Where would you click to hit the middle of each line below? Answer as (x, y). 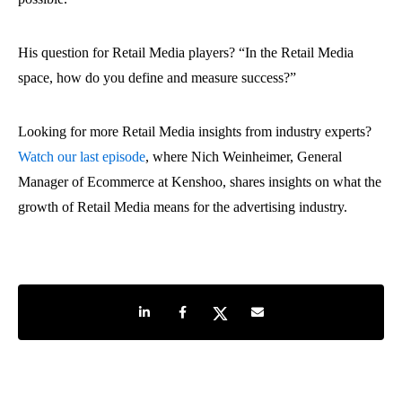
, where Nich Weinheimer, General (244, 156)
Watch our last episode (82, 156)
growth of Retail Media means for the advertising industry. (183, 206)
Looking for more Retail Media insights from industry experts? (195, 131)
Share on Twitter (249, 308)
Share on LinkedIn (179, 308)
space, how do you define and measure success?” (157, 77)
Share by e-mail (284, 308)
